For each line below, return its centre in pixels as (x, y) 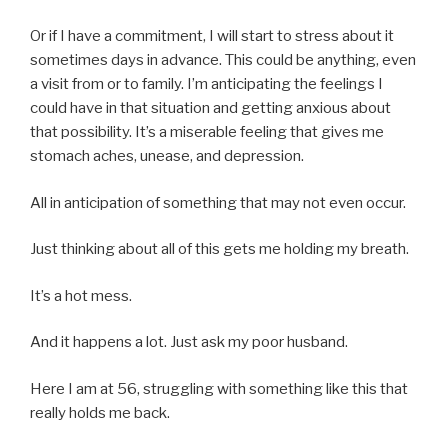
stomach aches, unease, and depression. (167, 156)
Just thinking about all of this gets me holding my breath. (219, 249)
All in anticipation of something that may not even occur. (218, 202)
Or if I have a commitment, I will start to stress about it (212, 36)
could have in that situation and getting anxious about (210, 108)
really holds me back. (100, 412)
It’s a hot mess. (81, 295)
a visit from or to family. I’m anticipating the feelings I (206, 84)
